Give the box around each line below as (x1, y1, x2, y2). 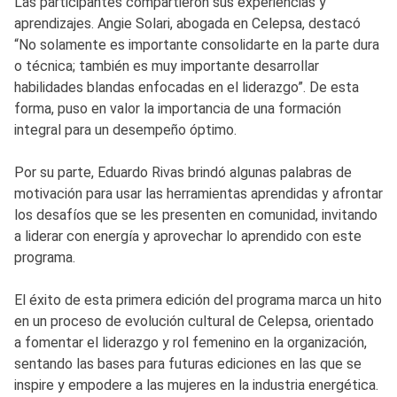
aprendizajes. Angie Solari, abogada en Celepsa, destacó (14, 14, 361, 32)
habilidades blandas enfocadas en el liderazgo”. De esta (14, 78, 359, 96)
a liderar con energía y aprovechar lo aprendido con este (14, 227, 362, 245)
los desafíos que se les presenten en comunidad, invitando (14, 206, 378, 223)
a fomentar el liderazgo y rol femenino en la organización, (14, 333, 367, 351)
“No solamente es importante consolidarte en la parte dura (14, 35, 379, 53)
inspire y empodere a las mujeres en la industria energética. (14, 376, 378, 393)
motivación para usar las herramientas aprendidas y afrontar (14, 184, 383, 202)
